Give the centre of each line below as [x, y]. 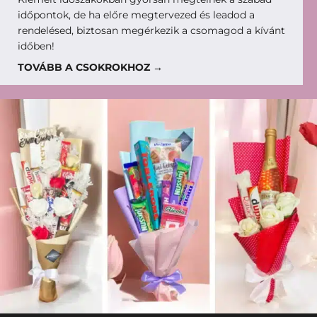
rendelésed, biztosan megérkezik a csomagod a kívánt [151, 30]
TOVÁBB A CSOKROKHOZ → [90, 67]
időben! [36, 46]
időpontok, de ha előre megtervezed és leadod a [136, 15]
